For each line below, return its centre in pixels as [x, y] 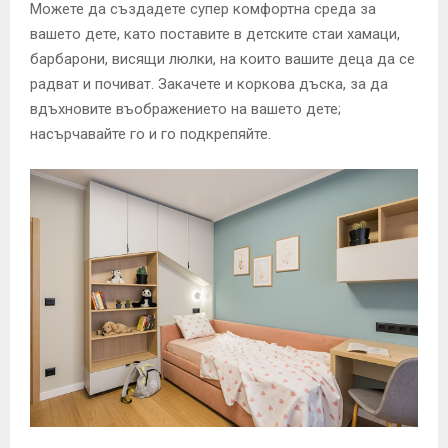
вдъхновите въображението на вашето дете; [185, 108]
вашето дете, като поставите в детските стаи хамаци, [215, 33]
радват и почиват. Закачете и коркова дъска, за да [209, 83]
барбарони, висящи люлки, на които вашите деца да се [222, 58]
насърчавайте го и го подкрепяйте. [150, 133]
